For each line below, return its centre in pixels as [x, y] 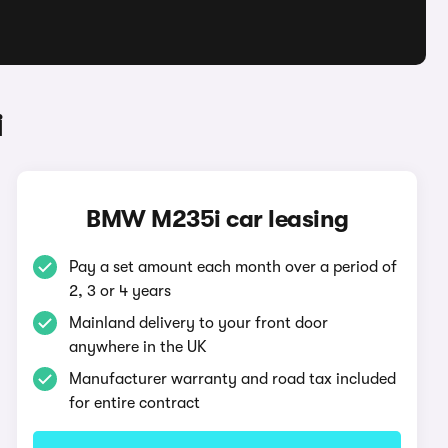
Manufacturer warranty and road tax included [233, 379]
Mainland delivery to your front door [199, 323]
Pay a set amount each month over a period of [233, 267]
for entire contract [135, 403]
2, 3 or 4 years [120, 291]
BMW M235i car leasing [217, 219]
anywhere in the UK [138, 347]
